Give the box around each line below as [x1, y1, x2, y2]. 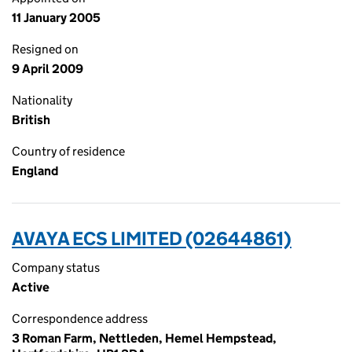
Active [12, 280, 49, 295]
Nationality [12, 93, 72, 108]
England [12, 163, 58, 178]
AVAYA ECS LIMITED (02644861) [12, 227, 291, 250]
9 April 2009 [12, 61, 83, 76]
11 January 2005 [12, 10, 101, 25]
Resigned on [12, 42, 79, 57]
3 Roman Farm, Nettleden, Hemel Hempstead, [12, 331, 277, 346]
